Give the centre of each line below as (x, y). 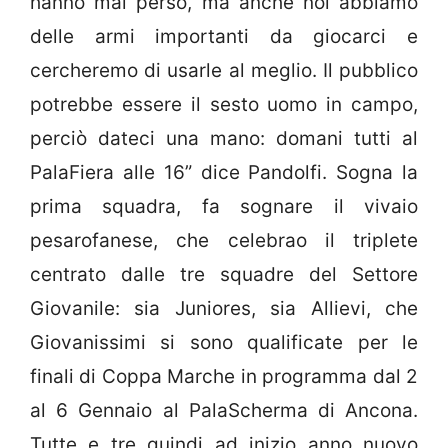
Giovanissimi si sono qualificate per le (224, 343)
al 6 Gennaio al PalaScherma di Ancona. (224, 411)
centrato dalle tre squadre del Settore (224, 275)
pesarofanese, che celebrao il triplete (224, 241)
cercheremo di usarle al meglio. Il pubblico (224, 71)
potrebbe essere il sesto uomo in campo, (224, 105)
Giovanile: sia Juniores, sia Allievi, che (224, 309)
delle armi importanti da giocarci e (224, 37)
